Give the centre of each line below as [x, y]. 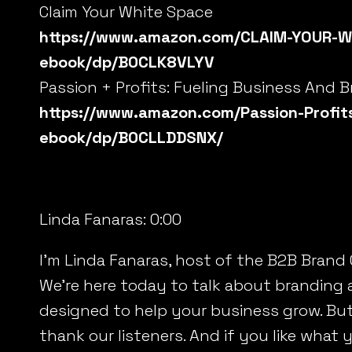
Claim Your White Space [126, 12]
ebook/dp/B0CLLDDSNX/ [131, 137]
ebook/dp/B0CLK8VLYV [127, 62]
